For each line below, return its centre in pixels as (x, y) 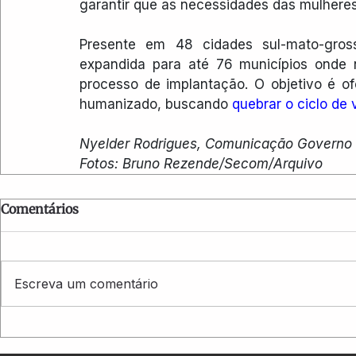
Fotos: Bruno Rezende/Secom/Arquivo (201, 163)
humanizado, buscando (156, 104)
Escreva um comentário (86, 283)
